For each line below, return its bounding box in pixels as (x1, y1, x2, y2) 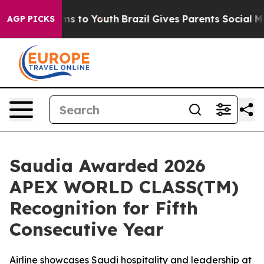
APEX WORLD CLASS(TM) (9, 176, 239, 198)
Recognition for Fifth (9, 197, 198, 219)
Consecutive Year (9, 218, 164, 240)
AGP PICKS (7, 14, 55, 24)
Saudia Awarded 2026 (9, 154, 206, 177)
